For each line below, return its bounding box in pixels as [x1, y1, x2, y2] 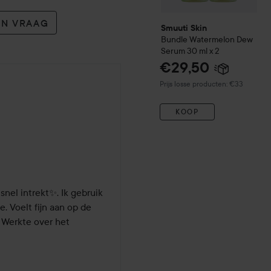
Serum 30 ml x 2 [161, 45, 220, 56]
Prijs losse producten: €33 [160, 79, 243, 88]
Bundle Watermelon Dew [161, 33, 253, 45]
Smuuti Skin [161, 22, 207, 33]
